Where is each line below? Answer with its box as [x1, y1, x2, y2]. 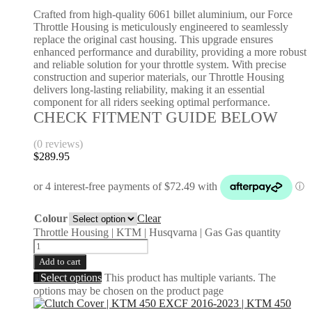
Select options [40, 271, 102, 283]
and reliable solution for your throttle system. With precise [33, 58, 286, 70]
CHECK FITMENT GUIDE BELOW [33, 108, 278, 126]
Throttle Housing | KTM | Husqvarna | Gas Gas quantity [33, 226, 281, 238]
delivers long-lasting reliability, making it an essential [33, 83, 265, 95]
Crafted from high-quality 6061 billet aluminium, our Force [33, 8, 292, 20]
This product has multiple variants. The [104, 271, 276, 283]
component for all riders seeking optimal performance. [33, 95, 270, 108]
